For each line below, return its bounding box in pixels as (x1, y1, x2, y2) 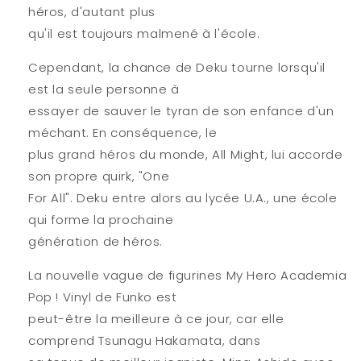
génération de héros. (28, 232, 163, 250)
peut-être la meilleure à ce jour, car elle (28, 309, 284, 327)
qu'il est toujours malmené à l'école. (28, 24, 260, 42)
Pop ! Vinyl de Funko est (28, 288, 177, 305)
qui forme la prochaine (28, 210, 174, 228)
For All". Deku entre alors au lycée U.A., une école (28, 189, 338, 206)
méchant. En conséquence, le (28, 123, 218, 141)
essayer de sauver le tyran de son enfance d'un (28, 102, 334, 119)
